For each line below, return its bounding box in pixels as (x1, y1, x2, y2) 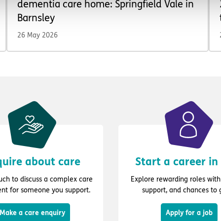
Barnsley (17, 12, 55, 24)
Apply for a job (165, 209, 213, 218)
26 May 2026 (17, 31, 58, 40)
